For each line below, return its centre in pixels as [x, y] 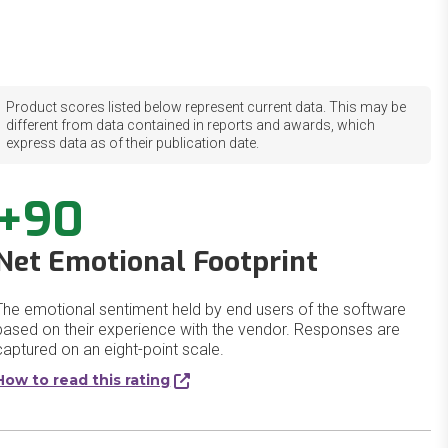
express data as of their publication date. [133, 143]
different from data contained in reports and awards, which [191, 125]
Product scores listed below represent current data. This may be [206, 107]
